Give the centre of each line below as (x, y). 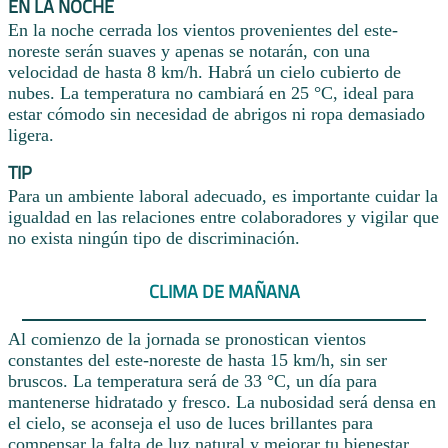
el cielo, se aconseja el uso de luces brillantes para (190, 423)
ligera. (31, 135)
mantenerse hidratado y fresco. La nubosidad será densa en (222, 402)
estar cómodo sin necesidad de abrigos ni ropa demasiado (216, 114)
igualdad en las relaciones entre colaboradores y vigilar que (223, 217)
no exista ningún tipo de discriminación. (154, 238)
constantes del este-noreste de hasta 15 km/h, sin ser (197, 360)
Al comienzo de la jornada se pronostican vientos (187, 339)
